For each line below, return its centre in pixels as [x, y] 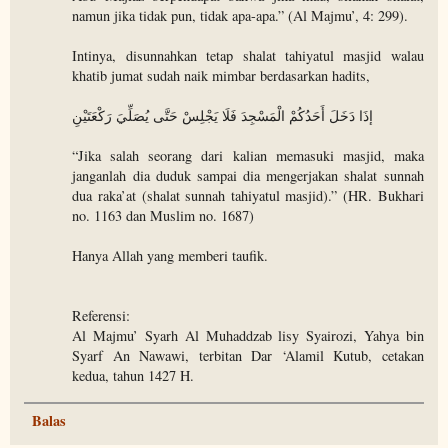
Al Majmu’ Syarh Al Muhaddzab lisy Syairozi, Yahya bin [248, 335]
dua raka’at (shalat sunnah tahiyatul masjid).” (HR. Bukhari [248, 195]
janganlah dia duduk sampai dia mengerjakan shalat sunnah [248, 175]
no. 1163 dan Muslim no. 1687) [163, 215]
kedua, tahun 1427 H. [133, 375]
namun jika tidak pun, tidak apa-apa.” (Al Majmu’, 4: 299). [240, 15]
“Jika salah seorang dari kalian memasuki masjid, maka [248, 155]
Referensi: [101, 315]
